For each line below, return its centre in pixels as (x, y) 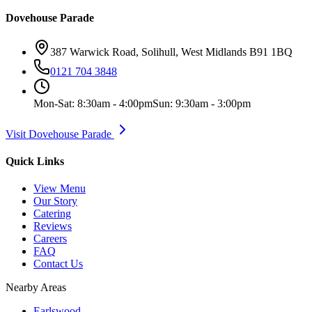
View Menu (60, 189)
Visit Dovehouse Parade (60, 134)
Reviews (53, 226)
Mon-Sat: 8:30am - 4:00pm (93, 103)
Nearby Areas (36, 288)
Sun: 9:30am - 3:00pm (202, 103)
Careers (50, 239)
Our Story (55, 201)
